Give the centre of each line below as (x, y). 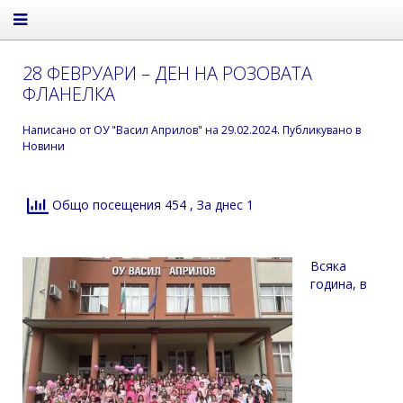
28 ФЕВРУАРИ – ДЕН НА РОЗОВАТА (167, 73)
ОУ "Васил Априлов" (148, 130)
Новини (44, 146)
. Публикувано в (319, 130)
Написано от (58, 130)
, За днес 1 (222, 204)
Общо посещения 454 (119, 204)
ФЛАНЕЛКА (69, 94)
